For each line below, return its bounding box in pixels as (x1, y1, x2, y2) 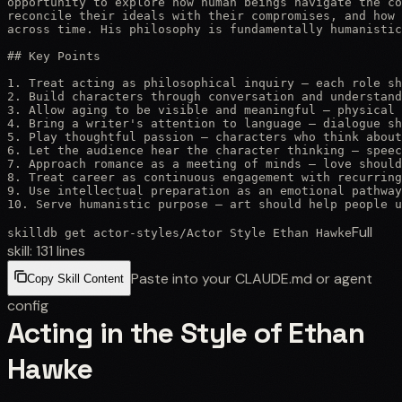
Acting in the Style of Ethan (7, 314, 365, 351)
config (7, 295, 48, 315)
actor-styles (93, 225, 179, 240)
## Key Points (7, 48, 100, 63)
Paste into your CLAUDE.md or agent (131, 268, 372, 288)
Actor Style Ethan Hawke (187, 225, 352, 240)
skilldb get (7, 225, 93, 240)
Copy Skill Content (27, 272, 124, 286)
